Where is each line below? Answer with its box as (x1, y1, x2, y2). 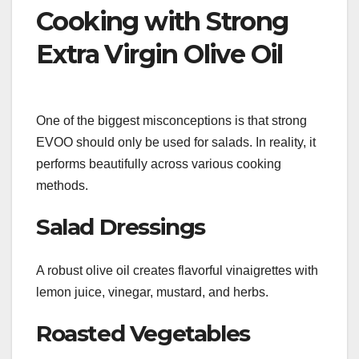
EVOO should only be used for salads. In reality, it (36, 135, 316, 150)
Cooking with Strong (36, 5, 288, 37)
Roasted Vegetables (36, 319, 250, 347)
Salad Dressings (36, 213, 205, 241)
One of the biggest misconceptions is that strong (36, 114, 307, 128)
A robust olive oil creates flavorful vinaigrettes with (36, 263, 318, 277)
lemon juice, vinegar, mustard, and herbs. (36, 284, 268, 299)
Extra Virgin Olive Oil (36, 38, 283, 70)
